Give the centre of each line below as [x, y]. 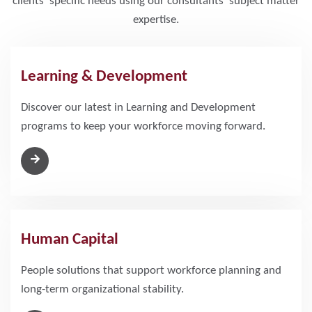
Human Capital [70, 240]
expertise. [156, 19]
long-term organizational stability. [102, 289]
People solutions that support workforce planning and [151, 270]
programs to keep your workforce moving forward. [143, 126]
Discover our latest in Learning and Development [138, 107]
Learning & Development [104, 77]
